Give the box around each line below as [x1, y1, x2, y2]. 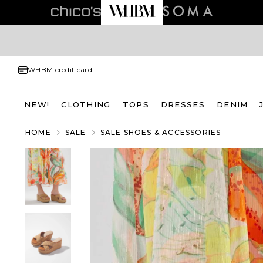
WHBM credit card [28, 65, 92, 74]
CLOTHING [61, 99, 111, 109]
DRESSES [160, 99, 205, 109]
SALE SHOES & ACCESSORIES [100, 128, 221, 137]
